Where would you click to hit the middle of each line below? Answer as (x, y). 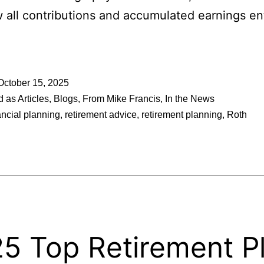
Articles (33, 99)
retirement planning (182, 115)
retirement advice (101, 115)
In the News (190, 99)
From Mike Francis (121, 99)
